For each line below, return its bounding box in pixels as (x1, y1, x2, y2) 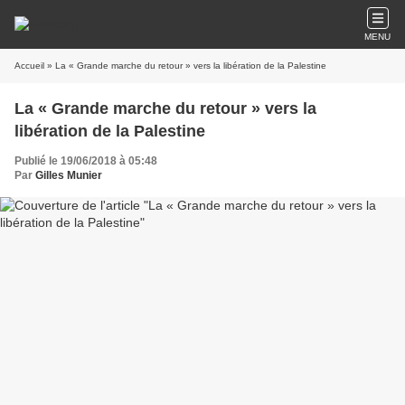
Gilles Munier (35, 169, 102, 182)
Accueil (14, 61, 44, 71)
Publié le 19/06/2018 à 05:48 (14, 155, 157, 167)
